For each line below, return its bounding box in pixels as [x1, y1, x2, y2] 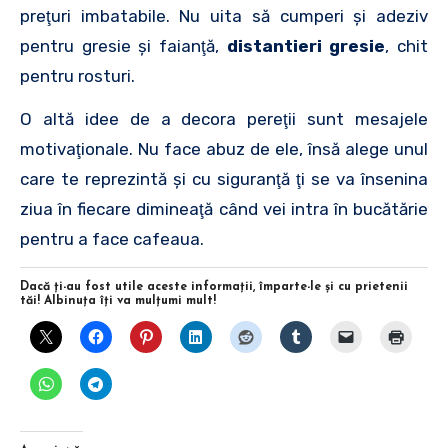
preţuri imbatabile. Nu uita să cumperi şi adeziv [20, 5, 428, 26]
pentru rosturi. [20, 65, 135, 86]
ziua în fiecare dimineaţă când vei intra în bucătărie [20, 198, 428, 219]
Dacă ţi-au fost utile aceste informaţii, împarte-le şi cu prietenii [20, 280, 408, 293]
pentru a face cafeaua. [20, 228, 204, 249]
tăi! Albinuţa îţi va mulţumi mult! [20, 294, 216, 307]
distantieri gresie [226, 35, 386, 56]
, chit [385, 35, 429, 56]
